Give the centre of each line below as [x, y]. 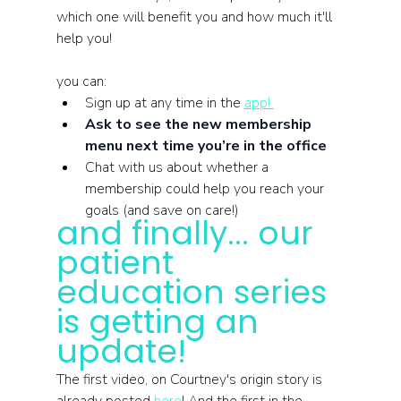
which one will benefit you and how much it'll [196, 17]
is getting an [162, 322]
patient [119, 263]
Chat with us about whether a [178, 167]
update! [121, 351]
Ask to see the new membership [200, 124]
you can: [83, 81]
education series [196, 292]
